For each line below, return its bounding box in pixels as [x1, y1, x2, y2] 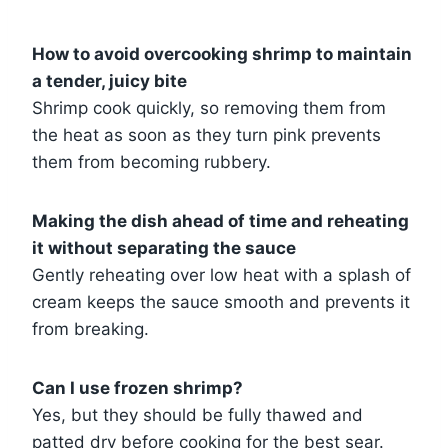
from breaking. [32, 318, 149, 339]
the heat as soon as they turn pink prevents [32, 124, 381, 145]
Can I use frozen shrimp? [32, 377, 243, 398]
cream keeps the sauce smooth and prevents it [32, 291, 410, 312]
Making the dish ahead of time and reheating [32, 210, 409, 231]
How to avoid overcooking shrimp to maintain [32, 43, 412, 64]
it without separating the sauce [32, 237, 296, 258]
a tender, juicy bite [32, 70, 187, 91]
